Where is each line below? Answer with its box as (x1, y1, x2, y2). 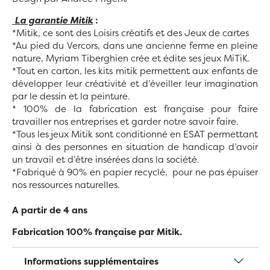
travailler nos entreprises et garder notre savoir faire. (12, 115, 241, 128)
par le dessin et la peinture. (12, 90, 130, 103)
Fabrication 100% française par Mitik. (12, 225, 182, 239)
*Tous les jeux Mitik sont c (12, 128, 121, 141)
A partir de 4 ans (12, 204, 87, 217)
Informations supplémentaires (24, 254, 159, 268)
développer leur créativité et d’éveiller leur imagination (12, 77, 258, 90)
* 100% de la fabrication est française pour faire (12, 102, 258, 116)
